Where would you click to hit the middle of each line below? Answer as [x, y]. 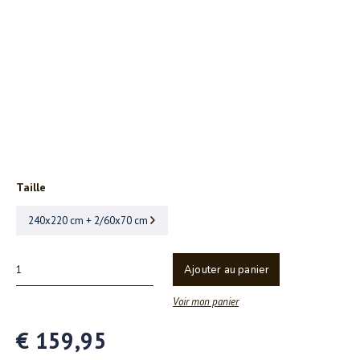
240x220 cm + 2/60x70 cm [88, 221]
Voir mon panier [206, 301]
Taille [31, 187]
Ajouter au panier [227, 270]
